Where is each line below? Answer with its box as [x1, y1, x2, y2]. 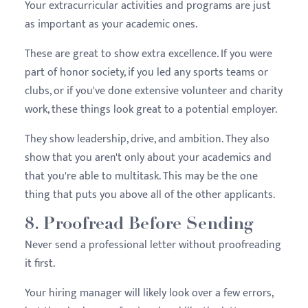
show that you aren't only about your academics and [25, 148, 272, 167]
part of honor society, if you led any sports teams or [25, 63, 268, 82]
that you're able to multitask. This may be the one [25, 166, 258, 186]
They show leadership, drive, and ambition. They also [25, 129, 269, 148]
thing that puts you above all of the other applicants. [25, 185, 278, 204]
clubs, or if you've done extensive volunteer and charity [25, 81, 283, 100]
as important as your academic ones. [25, 14, 200, 34]
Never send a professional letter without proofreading [25, 235, 281, 254]
